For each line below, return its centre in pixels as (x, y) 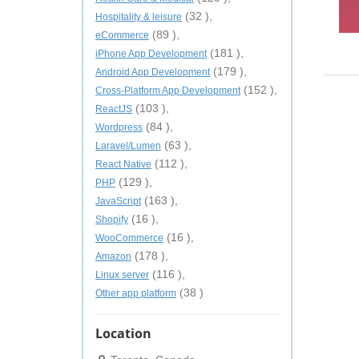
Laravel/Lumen (128, 146)
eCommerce (122, 35)
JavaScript (118, 201)
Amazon (113, 256)
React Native (123, 164)
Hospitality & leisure (139, 17)
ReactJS (114, 109)
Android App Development (153, 72)
